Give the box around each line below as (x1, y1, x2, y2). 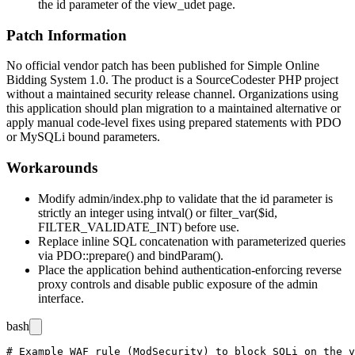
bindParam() (158, 248, 220, 262)
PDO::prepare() (56, 248, 134, 262)
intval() (157, 205, 193, 219)
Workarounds (6, 159, 97, 177)
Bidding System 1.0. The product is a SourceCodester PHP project (6, 73, 338, 87)
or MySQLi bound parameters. (6, 130, 160, 144)
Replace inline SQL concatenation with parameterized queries (38, 234, 345, 248)
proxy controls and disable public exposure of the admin (38, 277, 318, 291)
